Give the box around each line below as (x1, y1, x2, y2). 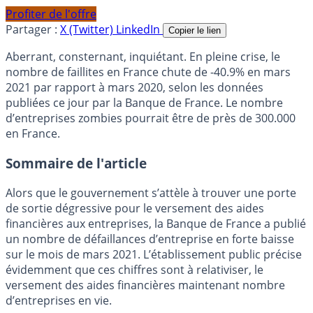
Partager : (6, 22, 57, 38)
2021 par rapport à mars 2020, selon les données (6, 80, 263, 96)
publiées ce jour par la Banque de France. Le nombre (6, 95, 283, 111)
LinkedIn (116, 22, 163, 38)
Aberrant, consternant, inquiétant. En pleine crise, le (6, 49, 280, 65)
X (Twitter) (60, 22, 116, 38)
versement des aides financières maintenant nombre (6, 277, 285, 293)
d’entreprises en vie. (6, 292, 112, 308)
